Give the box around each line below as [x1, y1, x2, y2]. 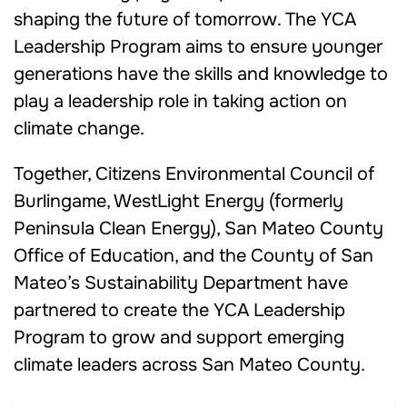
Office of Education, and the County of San [14, 244, 373, 267]
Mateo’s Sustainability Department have [14, 272, 348, 294]
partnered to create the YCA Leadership [14, 299, 345, 322]
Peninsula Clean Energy [14, 217, 211, 240]
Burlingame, [14, 190, 114, 213]
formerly [274, 190, 343, 213]
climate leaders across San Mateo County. [14, 353, 365, 376]
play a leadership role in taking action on [14, 90, 347, 113]
